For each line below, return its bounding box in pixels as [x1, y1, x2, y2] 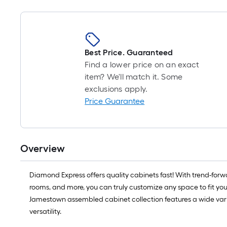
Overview [20, 142, 65, 155]
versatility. [29, 207, 61, 216]
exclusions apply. [85, 84, 148, 94]
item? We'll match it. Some [85, 72, 183, 82]
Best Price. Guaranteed [85, 48, 173, 57]
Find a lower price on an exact [85, 60, 200, 69]
